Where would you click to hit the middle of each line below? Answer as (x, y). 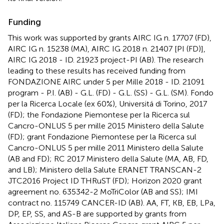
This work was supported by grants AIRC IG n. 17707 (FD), (110, 37)
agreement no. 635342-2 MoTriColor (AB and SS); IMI (103, 191)
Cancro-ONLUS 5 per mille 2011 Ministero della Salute (106, 147)
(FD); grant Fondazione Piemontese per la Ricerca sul (102, 136)
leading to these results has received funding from (97, 70)
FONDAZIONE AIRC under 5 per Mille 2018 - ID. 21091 (106, 81)
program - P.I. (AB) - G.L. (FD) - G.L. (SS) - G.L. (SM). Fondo (111, 92)
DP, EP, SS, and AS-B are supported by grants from (97, 213)
